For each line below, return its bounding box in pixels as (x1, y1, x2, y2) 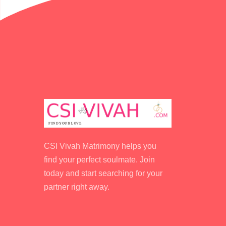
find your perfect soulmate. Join (44, 155, 155, 164)
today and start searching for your (44, 169, 162, 178)
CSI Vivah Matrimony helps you (44, 142, 156, 151)
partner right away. (44, 183, 109, 192)
